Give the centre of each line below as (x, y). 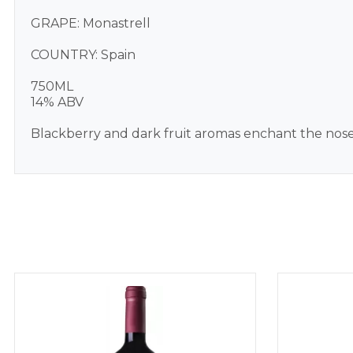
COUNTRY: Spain (83, 55)
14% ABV (57, 102)
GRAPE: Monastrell (91, 24)
